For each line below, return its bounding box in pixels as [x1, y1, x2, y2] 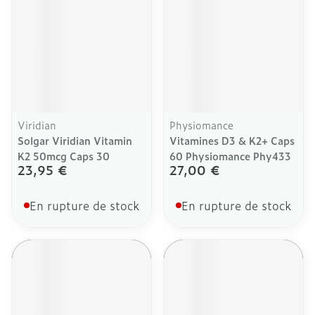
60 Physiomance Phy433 [169, 148, 291, 163]
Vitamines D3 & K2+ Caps [169, 133, 295, 148]
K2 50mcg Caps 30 [18, 148, 110, 163]
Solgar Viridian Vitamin [18, 133, 132, 148]
